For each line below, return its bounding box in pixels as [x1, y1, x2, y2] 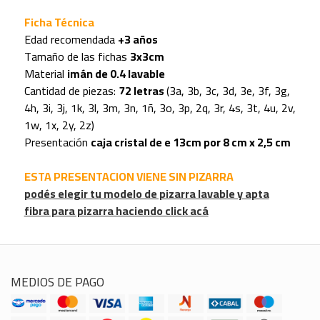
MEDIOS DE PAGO [11, 270, 104, 294]
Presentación [24, 131, 91, 154]
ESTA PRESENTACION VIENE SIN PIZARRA [24, 166, 234, 188]
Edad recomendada [24, 29, 118, 51]
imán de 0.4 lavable [66, 63, 165, 85]
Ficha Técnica [24, 11, 94, 34]
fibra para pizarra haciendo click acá [24, 200, 209, 222]
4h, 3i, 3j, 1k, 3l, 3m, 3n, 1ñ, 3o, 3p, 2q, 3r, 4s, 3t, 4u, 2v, [24, 97, 296, 119]
